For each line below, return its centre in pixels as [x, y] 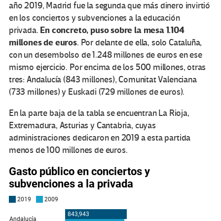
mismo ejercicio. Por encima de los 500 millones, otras [108, 67]
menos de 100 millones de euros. [68, 150]
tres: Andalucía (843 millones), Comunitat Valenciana [103, 79]
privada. [25, 30]
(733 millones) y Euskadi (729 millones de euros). [97, 92]
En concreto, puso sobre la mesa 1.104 [112, 30]
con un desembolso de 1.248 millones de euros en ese [106, 55]
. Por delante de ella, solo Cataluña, [139, 42]
